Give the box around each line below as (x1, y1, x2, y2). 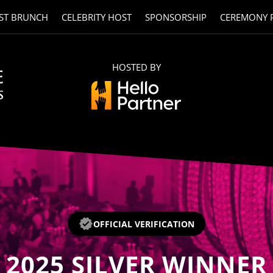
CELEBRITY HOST (61, 11, 132, 23)
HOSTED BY (112, 60, 161, 73)
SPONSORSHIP (144, 11, 207, 23)
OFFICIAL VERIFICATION (93, 218, 194, 230)
